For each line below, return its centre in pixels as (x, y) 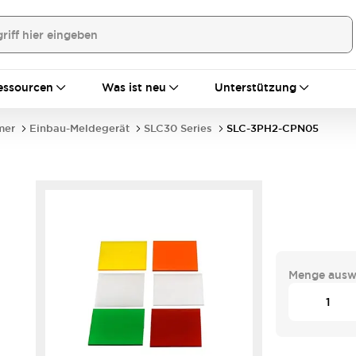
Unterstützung (255, 87)
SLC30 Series (178, 128)
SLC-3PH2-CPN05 (273, 128)
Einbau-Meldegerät (79, 128)
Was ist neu (134, 87)
